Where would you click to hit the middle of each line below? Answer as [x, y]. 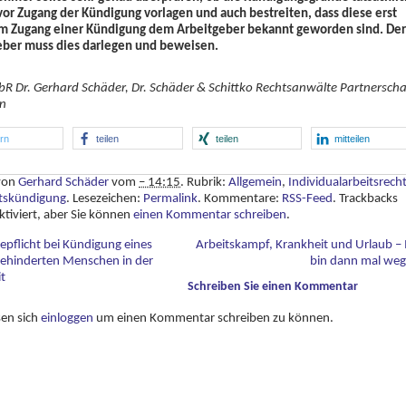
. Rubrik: [204, 183]
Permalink [170, 199]
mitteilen [352, 139]
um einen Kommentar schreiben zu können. [213, 318]
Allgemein [255, 183]
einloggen [67, 318]
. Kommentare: [240, 199]
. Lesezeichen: [105, 199]
